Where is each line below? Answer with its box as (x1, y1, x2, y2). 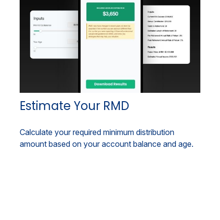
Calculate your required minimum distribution (20, 127, 174, 137)
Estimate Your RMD (20, 98, 129, 114)
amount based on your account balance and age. (20, 139, 193, 149)
